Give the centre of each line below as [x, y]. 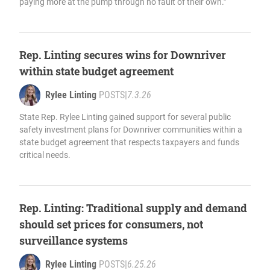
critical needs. [45, 155]
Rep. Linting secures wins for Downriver [123, 55]
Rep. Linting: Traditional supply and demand [133, 208]
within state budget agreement [96, 71]
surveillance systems [74, 240]
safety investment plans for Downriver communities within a [131, 129]
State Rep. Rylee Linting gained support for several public [125, 117]
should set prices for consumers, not [111, 224]
